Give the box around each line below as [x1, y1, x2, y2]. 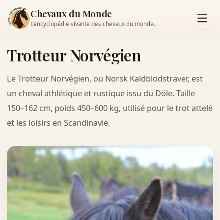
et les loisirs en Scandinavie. [6, 117, 110, 128]
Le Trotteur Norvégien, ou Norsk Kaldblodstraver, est [6, 73, 203, 84]
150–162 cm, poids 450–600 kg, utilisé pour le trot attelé [6, 102, 213, 113]
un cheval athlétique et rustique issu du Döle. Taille [6, 87, 195, 99]
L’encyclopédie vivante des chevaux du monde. [30, 20, 155, 28]
